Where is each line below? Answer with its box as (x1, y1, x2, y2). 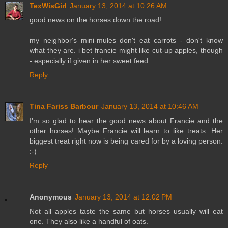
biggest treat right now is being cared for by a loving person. (30, 136, 223, 145)
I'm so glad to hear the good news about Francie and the (30, 116, 223, 125)
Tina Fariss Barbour (30, 102, 98, 110)
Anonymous (30, 192, 72, 201)
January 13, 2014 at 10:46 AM (101, 102, 198, 110)
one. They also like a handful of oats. (30, 217, 148, 225)
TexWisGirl (30, 1, 67, 10)
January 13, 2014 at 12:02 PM (75, 192, 172, 201)
